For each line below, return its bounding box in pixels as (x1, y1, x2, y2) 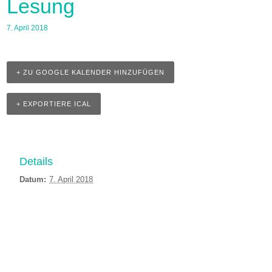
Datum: (19, 175, 47, 185)
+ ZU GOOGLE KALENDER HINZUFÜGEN (16, 69, 165, 76)
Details (19, 155, 53, 168)
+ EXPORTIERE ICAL (16, 100, 92, 107)
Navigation (6, 249, 63, 263)
